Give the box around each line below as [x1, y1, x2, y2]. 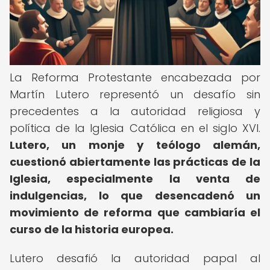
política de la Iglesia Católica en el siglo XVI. [10, 121, 260, 136]
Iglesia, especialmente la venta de [10, 171, 260, 186]
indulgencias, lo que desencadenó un [10, 188, 260, 203]
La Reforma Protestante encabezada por [10, 70, 260, 85]
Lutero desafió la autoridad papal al [10, 251, 260, 266]
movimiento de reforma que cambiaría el [10, 205, 260, 220]
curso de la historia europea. [10, 222, 174, 237]
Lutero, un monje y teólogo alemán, [10, 137, 260, 152]
